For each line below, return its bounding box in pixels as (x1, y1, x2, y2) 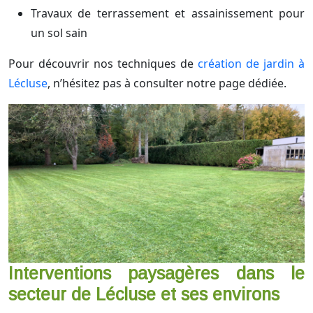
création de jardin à (198, 56, 305, 72)
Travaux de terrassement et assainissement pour (31, 6, 305, 22)
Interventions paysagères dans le (8, 263, 305, 284)
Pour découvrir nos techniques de (8, 56, 198, 72)
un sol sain (31, 25, 87, 41)
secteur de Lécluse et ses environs (8, 284, 279, 305)
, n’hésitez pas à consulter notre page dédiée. (48, 75, 286, 92)
